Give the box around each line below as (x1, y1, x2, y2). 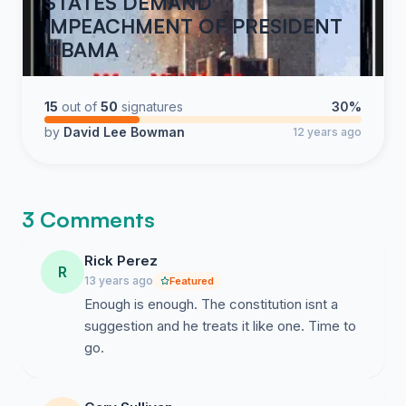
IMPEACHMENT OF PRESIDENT (44, 14, 343, 38)
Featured (169, 275, 214, 287)
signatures (121, 99, 183, 114)
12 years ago (293, 125, 362, 139)
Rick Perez (84, 252, 158, 269)
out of (62, 99, 97, 114)
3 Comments (22, 206, 155, 233)
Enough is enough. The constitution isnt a (84, 295, 338, 313)
